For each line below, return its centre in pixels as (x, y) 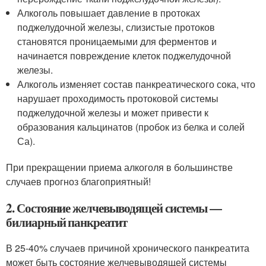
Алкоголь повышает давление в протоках (109, 13)
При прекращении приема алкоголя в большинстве (119, 167)
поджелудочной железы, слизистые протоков (116, 27)
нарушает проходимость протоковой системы (118, 98)
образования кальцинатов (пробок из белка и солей (131, 127)
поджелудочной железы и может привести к (113, 113)
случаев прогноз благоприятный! (78, 181)
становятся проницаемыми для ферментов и (117, 41)
